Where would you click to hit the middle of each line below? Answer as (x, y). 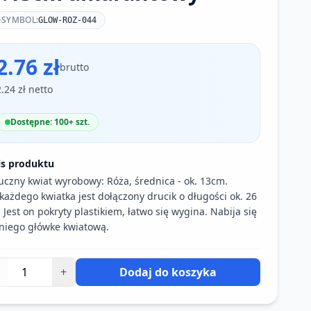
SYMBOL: (20, 20)
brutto (74, 67)
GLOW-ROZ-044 (68, 20)
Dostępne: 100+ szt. (50, 122)
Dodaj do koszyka (168, 272)
